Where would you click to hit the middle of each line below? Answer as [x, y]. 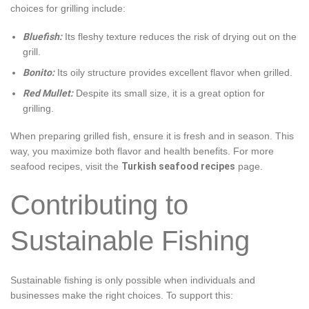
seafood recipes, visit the [66, 167]
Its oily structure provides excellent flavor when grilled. [175, 72]
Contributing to [99, 205]
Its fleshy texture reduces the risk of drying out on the [181, 36]
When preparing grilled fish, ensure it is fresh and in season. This [152, 136]
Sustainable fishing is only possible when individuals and [133, 280]
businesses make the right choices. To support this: [122, 295]
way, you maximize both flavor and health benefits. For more [142, 151]
